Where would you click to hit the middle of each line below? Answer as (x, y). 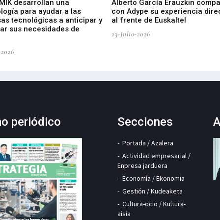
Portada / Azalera (148, 143)
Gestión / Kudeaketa (152, 191)
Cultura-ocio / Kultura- (154, 204)
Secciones (145, 122)
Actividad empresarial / (156, 156)
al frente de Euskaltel (149, 20)
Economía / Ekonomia (153, 179)
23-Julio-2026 (131, 34)
